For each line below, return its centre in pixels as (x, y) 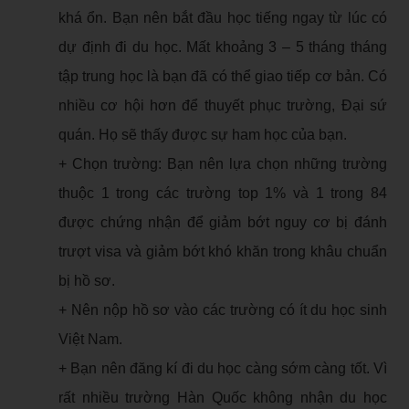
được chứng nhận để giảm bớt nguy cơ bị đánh (223, 222)
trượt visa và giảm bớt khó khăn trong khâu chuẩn (223, 251)
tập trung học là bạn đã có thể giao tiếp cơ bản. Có (223, 76)
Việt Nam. (90, 339)
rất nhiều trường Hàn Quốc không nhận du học (223, 397)
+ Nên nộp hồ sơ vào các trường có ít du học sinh (223, 309)
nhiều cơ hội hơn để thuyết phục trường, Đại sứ (223, 105)
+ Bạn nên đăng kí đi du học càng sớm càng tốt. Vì (223, 368)
